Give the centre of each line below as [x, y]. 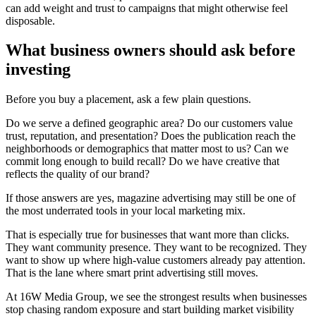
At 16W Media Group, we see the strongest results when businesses [156, 297]
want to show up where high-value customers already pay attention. [156, 260]
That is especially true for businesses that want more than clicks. [147, 235]
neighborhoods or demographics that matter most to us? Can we [147, 149]
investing [38, 69]
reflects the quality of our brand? [78, 174]
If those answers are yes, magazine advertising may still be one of [151, 198]
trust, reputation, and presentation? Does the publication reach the [151, 136]
